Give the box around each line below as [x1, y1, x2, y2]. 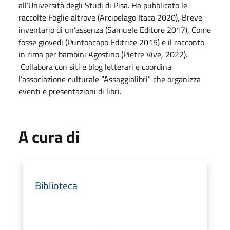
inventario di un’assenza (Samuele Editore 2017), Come [18, 23, 211, 36]
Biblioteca [35, 177, 78, 194]
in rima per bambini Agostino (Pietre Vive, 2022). [18, 48, 187, 61]
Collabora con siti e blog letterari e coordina [18, 60, 171, 73]
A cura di [18, 124, 80, 149]
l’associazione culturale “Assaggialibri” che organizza [18, 72, 201, 85]
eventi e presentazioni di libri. [18, 85, 121, 98]
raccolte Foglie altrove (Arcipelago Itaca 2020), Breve [18, 11, 202, 24]
